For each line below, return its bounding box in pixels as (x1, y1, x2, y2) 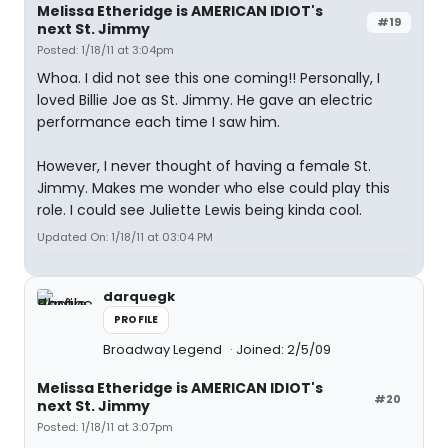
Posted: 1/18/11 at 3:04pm (37, 42, 174, 58)
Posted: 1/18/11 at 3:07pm (37, 419, 173, 435)
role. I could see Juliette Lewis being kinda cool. (37, 200, 362, 220)
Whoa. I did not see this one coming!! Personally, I (37, 68, 380, 88)
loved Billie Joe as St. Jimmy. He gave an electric (37, 90, 373, 110)
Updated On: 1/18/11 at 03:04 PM (37, 229, 213, 245)
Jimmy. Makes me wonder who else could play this (37, 178, 390, 198)
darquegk (103, 287, 175, 306)
